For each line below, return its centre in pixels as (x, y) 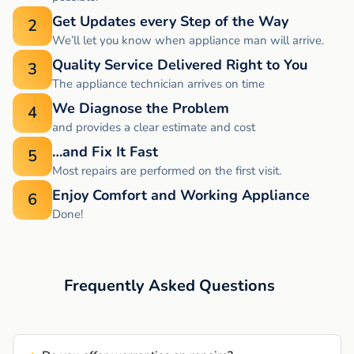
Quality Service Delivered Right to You (180, 65)
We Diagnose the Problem (141, 109)
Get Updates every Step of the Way (170, 22)
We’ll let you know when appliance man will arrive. (188, 41)
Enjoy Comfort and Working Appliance (181, 196)
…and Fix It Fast (105, 152)
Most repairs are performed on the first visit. (167, 171)
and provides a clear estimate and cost (154, 128)
